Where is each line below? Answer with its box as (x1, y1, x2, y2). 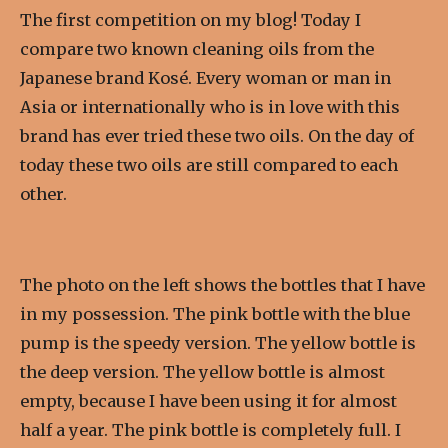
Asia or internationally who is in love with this (20, 97, 400, 118)
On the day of (308, 126, 414, 147)
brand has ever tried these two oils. (20, 126, 308, 147)
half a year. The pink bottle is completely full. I (20, 419, 401, 440)
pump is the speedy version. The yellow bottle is (20, 332, 416, 353)
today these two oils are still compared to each (20, 155, 398, 176)
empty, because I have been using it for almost (20, 390, 397, 411)
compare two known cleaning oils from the (20, 39, 374, 60)
